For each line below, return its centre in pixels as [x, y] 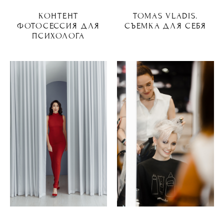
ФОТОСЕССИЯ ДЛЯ [58, 26]
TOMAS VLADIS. [165, 16]
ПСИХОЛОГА [58, 36]
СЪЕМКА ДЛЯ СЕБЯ [165, 26]
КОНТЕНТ [58, 16]
